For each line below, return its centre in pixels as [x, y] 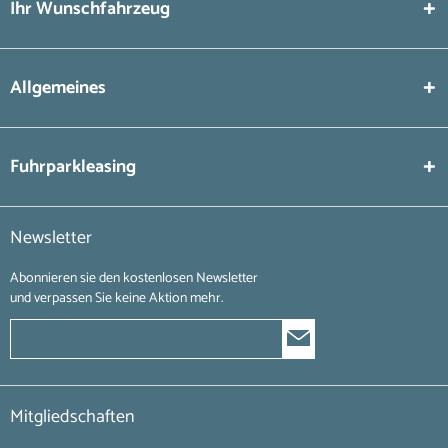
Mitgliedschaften [72, 417]
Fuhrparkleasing [73, 167]
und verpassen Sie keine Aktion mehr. [116, 298]
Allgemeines [58, 88]
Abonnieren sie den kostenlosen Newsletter [134, 278]
